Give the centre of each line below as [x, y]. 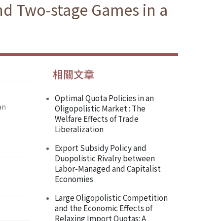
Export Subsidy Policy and [101, 148]
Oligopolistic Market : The [100, 108]
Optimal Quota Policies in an [104, 98]
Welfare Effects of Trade [97, 119]
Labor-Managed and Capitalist [108, 168]
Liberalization [79, 129]
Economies [74, 179]
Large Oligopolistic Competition [111, 198]
